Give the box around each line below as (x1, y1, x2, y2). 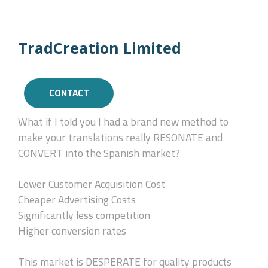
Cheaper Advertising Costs (18, 189, 136, 209)
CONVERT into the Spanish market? (18, 142, 180, 163)
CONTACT (48, 84, 89, 102)
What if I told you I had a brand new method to (18, 111, 229, 132)
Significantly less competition (18, 205, 150, 225)
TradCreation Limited (18, 37, 181, 58)
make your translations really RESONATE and (18, 127, 223, 147)
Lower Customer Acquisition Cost (18, 173, 165, 194)
